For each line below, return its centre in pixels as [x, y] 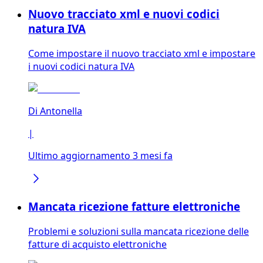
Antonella [61, 111]
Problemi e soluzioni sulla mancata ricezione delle [139, 232]
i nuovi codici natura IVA [81, 66]
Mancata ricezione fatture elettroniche [134, 207]
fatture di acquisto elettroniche [97, 245]
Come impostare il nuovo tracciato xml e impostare [142, 53]
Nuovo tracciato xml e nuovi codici [124, 14]
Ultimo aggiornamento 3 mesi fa [100, 155]
